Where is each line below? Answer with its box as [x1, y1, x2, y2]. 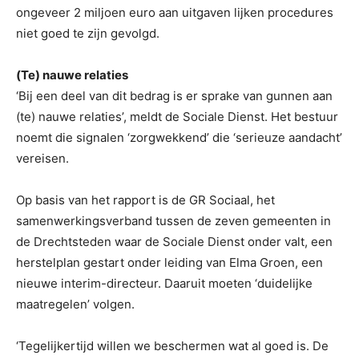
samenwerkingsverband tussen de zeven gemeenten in [16, 213, 331, 229]
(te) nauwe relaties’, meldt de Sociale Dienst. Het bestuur [16, 109, 338, 125]
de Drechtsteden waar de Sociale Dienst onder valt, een [16, 234, 333, 250]
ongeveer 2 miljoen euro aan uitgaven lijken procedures [16, 5, 333, 21]
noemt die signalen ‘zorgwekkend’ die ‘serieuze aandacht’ [16, 130, 342, 146]
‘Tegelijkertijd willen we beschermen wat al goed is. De [16, 338, 329, 354]
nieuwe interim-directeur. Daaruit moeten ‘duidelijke [16, 276, 313, 292]
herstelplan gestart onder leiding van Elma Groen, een [16, 255, 323, 271]
